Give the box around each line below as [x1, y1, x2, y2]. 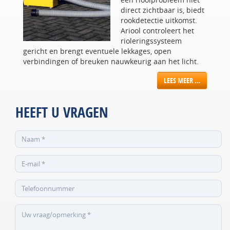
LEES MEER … [164, 75, 200, 86]
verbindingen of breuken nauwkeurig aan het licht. [23, 56, 199, 67]
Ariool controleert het [121, 26, 194, 36]
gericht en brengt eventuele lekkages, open [23, 46, 171, 56]
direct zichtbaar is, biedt [121, 5, 204, 15]
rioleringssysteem [121, 36, 182, 46]
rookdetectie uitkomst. [121, 15, 197, 26]
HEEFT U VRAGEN [15, 102, 108, 123]
